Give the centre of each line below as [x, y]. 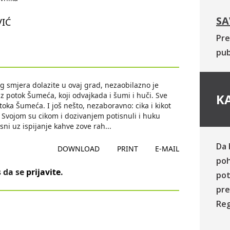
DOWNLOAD [79, 149]
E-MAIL [167, 149]
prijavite [43, 172]
